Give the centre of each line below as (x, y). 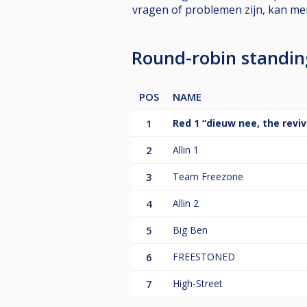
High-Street (198, 283)
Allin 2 (186, 203)
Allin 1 (186, 149)
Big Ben (190, 230)
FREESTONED (204, 256)
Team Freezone (208, 176)
